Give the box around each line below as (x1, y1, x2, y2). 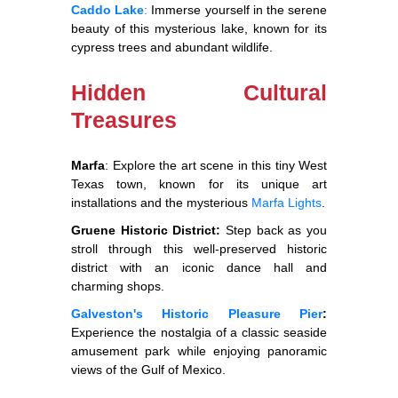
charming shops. (71, 279, 164, 294)
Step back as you (220, 223, 328, 238)
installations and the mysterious (71, 195, 251, 211)
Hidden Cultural (71, 80, 327, 106)
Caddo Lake (71, 3, 145, 18)
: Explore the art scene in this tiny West (105, 158, 327, 173)
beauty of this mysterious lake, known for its (71, 21, 327, 36)
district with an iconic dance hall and (71, 260, 327, 275)
